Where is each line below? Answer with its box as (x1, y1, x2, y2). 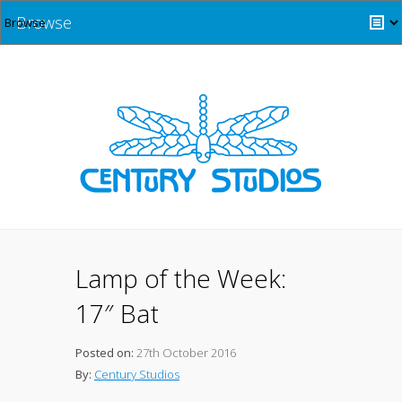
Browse (16, 12, 72, 33)
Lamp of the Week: (75, 261, 286, 295)
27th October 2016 (134, 345, 236, 361)
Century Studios (94, 366, 179, 382)
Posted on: (75, 345, 134, 361)
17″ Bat (75, 296, 159, 330)
